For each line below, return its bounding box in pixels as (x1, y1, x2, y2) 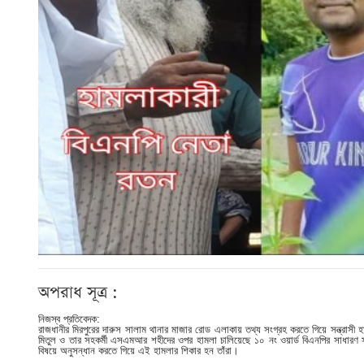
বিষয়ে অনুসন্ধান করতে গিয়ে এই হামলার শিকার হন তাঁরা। (38, 344, 239, 357)
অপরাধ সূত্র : (38, 280, 118, 304)
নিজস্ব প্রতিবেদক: (38, 312, 100, 325)
